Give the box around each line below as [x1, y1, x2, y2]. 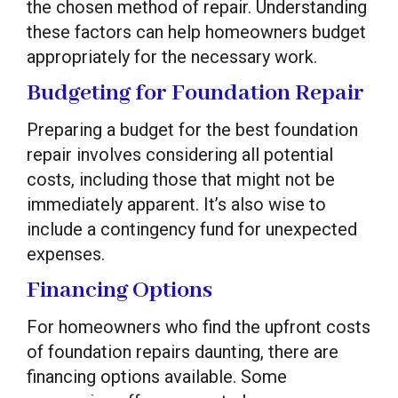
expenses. [27, 243, 105, 265]
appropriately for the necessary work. [27, 45, 317, 68]
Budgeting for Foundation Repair [27, 77, 364, 108]
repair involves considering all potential [27, 143, 333, 165]
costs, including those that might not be [27, 168, 335, 190]
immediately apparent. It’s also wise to [27, 193, 326, 215]
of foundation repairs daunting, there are [27, 340, 338, 362]
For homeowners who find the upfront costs [27, 315, 370, 338]
